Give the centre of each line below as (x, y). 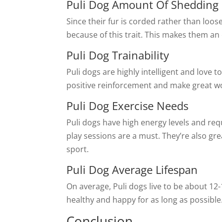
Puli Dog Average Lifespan (132, 169)
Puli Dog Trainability (118, 55)
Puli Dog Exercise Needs (128, 106)
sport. (78, 149)
